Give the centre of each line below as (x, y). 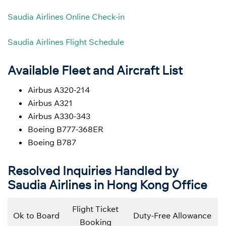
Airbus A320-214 (59, 90)
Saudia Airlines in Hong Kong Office (107, 184)
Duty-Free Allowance (172, 215)
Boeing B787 (52, 143)
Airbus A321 (50, 103)
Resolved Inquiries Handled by (93, 170)
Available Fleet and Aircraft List (95, 70)
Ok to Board (36, 215)
